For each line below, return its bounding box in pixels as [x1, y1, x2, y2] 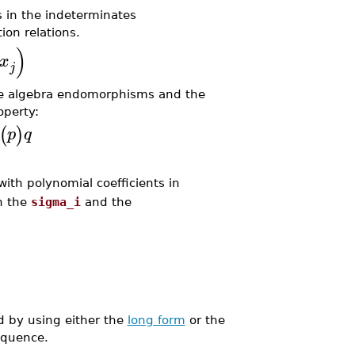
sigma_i [30, 195, 81, 209]
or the [185, 313, 225, 327]
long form [127, 313, 185, 327]
